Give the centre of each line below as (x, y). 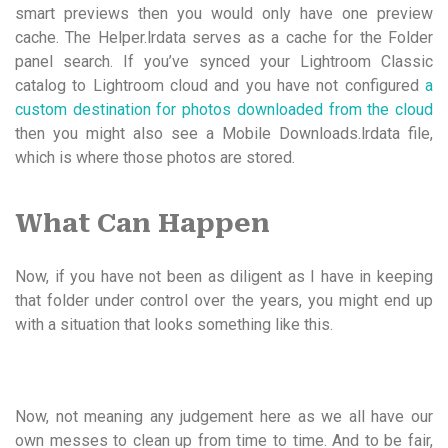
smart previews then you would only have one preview (224, 13)
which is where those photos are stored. (155, 157)
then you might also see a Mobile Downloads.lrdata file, (224, 133)
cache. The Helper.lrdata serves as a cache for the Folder (224, 37)
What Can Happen (142, 222)
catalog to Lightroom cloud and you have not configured (220, 85)
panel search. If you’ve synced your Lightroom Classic (224, 61)
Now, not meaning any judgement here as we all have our (224, 416)
